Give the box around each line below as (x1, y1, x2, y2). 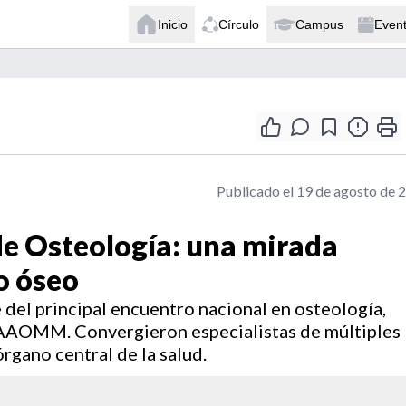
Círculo (218, 16, 259, 32)
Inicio (158, 16, 188, 32)
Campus (295, 16, 343, 32)
